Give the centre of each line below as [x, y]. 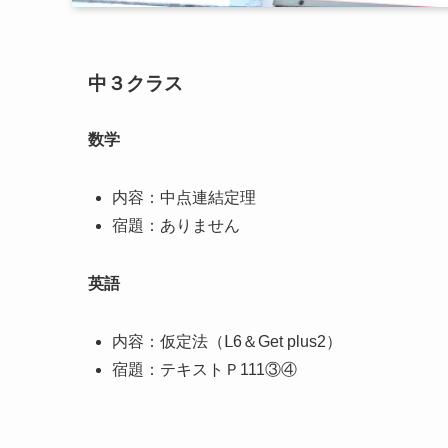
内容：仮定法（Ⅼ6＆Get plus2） [227, 341]
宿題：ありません [176, 225]
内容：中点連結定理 [184, 197]
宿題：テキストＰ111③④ [204, 369]
